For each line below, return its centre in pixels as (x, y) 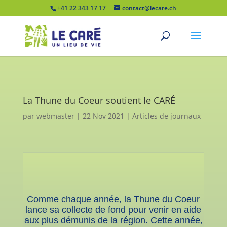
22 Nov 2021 (103, 116)
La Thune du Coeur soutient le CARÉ (99, 100)
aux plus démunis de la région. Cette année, (113, 220)
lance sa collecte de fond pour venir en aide (113, 210)
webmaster (55, 116)
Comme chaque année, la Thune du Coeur (113, 199)
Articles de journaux (166, 116)
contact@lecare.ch (149, 8)
